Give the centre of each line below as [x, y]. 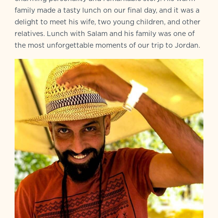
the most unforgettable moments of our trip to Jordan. [107, 45]
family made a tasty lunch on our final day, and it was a [107, 10]
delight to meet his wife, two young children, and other [108, 22]
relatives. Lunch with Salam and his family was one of [105, 34]
